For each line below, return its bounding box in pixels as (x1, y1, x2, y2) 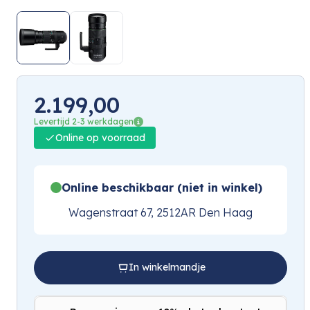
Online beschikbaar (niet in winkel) (62, 180, 262, 194)
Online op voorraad (55, 131, 145, 144)
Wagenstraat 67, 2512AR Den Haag (69, 205, 253, 219)
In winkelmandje (128, 261, 206, 274)
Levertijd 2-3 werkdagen (34, 116, 134, 127)
